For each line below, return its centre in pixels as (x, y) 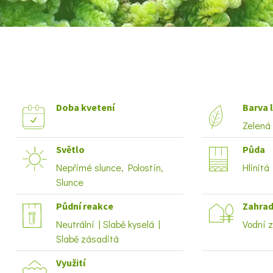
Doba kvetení (85, 107)
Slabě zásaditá (87, 239)
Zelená (257, 125)
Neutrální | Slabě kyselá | (108, 224)
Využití (71, 263)
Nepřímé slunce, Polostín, (110, 167)
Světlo (70, 149)
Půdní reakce (85, 206)
